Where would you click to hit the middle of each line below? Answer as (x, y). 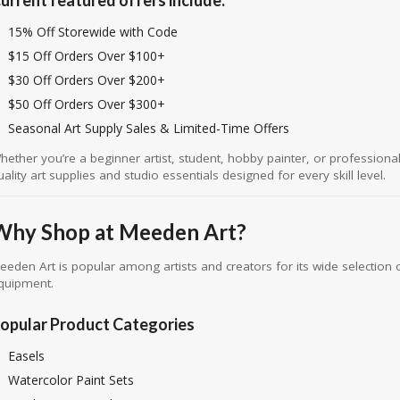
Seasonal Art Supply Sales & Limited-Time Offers (148, 128)
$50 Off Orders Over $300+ (86, 104)
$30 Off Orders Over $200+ (86, 79)
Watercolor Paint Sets (71, 380)
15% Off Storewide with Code (92, 31)
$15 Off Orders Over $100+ (86, 55)
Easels (26, 356)
